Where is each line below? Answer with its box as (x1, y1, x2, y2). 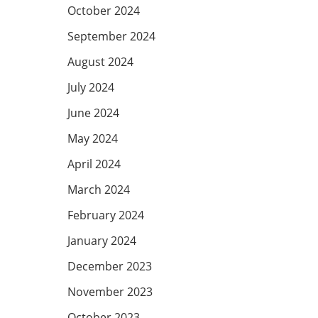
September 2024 (67, 28, 155, 45)
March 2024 (67, 182, 130, 198)
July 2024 (67, 79, 114, 96)
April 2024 (67, 156, 121, 172)
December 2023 (67, 258, 152, 275)
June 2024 (67, 105, 119, 121)
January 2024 (67, 233, 136, 249)
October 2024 (67, 3, 140, 19)
